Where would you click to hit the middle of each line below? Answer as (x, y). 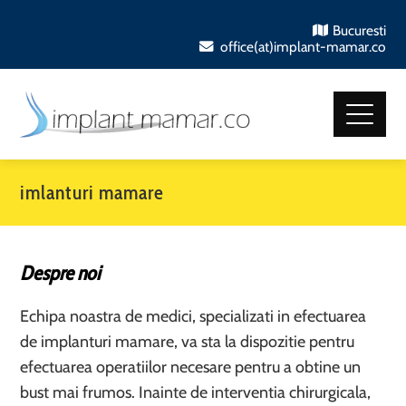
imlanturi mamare (92, 193)
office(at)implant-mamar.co (301, 47)
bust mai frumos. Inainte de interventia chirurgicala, (196, 392)
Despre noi (61, 273)
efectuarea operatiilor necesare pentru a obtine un (191, 367)
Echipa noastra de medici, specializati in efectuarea (193, 316)
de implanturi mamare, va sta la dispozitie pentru (188, 342)
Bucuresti (359, 30)
